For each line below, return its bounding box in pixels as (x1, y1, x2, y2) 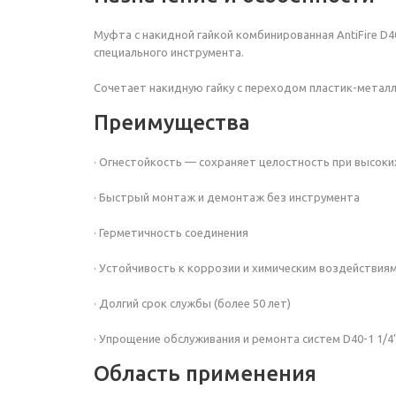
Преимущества (94, 110, 250, 134)
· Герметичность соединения (94, 226, 248, 239)
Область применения (94, 362, 316, 385)
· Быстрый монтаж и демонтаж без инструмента (94, 191, 360, 203)
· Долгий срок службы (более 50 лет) (94, 297, 291, 309)
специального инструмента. (94, 46, 244, 58)
